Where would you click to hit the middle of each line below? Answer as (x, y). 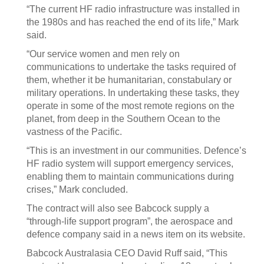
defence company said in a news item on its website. (136, 234)
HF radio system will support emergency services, (130, 164)
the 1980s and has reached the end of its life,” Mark (133, 22)
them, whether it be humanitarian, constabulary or (129, 80)
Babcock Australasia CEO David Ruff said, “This (127, 253)
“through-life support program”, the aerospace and (130, 221)
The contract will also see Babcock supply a (118, 208)
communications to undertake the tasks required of (131, 67)
